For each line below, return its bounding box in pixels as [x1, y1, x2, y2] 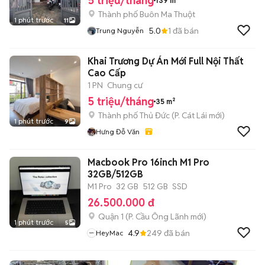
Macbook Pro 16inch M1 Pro [88, 156, 209, 169]
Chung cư [107, 80, 143, 91]
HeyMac [96, 228, 123, 237]
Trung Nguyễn [96, 26, 144, 35]
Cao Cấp [88, 67, 126, 79]
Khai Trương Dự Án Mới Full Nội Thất [88, 55, 244, 67]
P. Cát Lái [174, 110, 207, 121]
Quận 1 [98, 211, 124, 222]
